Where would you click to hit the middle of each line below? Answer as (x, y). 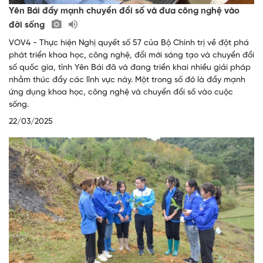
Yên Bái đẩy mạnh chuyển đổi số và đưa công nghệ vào (124, 11)
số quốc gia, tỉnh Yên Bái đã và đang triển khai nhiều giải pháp (130, 68)
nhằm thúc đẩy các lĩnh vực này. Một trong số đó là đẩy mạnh (127, 80)
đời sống (28, 25)
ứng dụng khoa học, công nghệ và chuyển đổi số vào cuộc (121, 92)
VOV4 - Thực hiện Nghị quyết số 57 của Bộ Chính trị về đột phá (129, 43)
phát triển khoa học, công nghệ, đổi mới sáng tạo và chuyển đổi (131, 55)
